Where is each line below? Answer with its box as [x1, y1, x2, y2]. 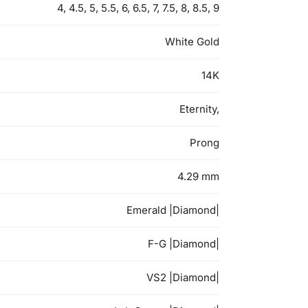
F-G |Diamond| [148, 237, 219, 251]
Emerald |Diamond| [126, 203, 219, 217]
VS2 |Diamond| [146, 271, 219, 285]
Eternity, [179, 102, 219, 116]
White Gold [165, 35, 219, 49]
